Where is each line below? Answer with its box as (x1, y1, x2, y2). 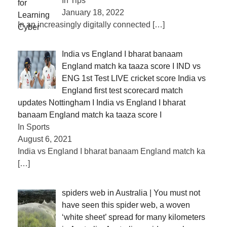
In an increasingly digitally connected (18, 20, 153, 29)
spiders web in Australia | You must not (62, 188, 200, 198)
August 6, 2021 (18, 135, 72, 144)
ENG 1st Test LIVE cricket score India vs (62, 74, 206, 83)
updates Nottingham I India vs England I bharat (18, 98, 185, 107)
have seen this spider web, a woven (62, 201, 190, 210)
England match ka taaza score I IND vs (62, 62, 201, 71)
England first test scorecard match (62, 86, 183, 95)
